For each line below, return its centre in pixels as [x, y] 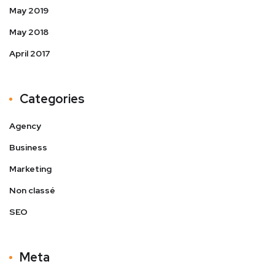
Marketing [30, 169]
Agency [25, 126]
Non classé [32, 190]
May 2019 [29, 10]
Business [28, 147]
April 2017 [30, 53]
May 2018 [29, 32]
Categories [52, 99]
